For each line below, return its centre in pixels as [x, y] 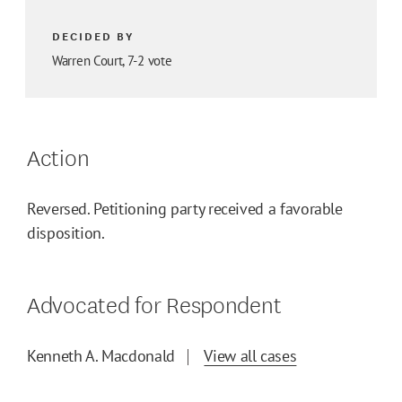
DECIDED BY [93, 36]
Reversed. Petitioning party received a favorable [185, 209]
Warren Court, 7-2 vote [112, 61]
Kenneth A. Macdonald [101, 356]
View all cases [250, 356]
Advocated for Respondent [154, 303]
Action [58, 156]
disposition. [66, 233]
